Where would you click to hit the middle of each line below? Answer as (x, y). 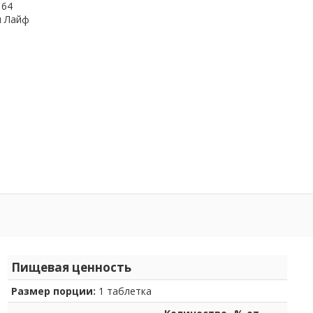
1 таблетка (124, 291)
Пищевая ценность (71, 267)
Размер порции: (53, 291)
